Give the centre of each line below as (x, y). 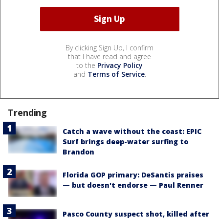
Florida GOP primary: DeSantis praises (133, 175)
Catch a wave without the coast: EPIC (132, 131)
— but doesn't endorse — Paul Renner (133, 185)
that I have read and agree (109, 56)
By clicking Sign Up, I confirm (109, 47)
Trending (28, 112)
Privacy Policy (120, 65)
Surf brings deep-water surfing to (125, 141)
